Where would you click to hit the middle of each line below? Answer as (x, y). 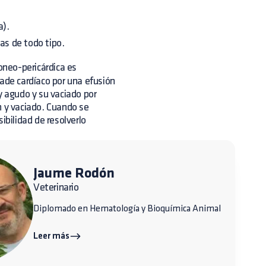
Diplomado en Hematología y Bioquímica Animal (127, 209)
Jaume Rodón (74, 174)
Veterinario (56, 187)
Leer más (51, 236)
